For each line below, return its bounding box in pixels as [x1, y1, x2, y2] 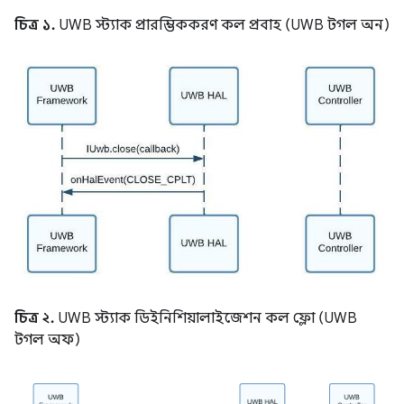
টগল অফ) [14, 330, 80, 349]
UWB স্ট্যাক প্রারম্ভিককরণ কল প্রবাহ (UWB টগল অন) [56, 16, 390, 35]
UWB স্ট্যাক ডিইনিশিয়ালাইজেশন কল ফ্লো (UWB [55, 308, 357, 327]
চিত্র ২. [14, 308, 55, 327]
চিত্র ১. [14, 16, 56, 35]
